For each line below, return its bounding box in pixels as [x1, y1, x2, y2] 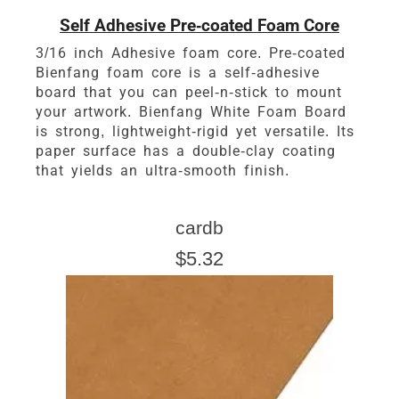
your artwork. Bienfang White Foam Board [36, 102, 346, 120]
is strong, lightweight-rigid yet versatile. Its [36, 122, 354, 140]
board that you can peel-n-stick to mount [36, 83, 342, 101]
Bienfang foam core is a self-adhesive [36, 63, 320, 81]
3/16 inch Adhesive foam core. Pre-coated [36, 44, 346, 61]
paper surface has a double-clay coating [36, 142, 336, 159]
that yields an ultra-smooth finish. [36, 161, 289, 179]
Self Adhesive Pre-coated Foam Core [60, 14, 339, 36]
